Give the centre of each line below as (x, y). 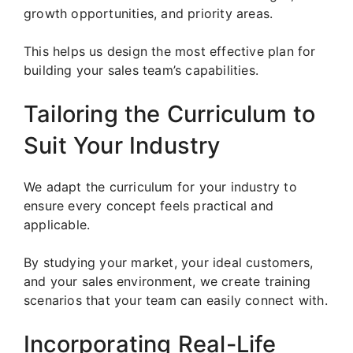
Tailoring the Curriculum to (170, 114)
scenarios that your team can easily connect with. (176, 301)
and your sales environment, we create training (167, 282)
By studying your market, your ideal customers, (169, 263)
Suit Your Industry (122, 146)
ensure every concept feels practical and (149, 206)
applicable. (57, 225)
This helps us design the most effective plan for (170, 52)
